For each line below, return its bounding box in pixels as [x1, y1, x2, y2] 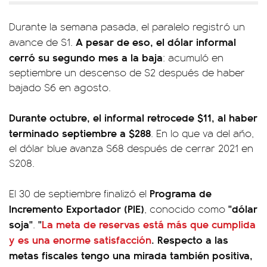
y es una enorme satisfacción [9, 232, 151, 247]
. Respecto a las [151, 232, 228, 247]
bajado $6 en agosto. [9, 80, 111, 94]
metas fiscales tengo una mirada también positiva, [9, 247, 253, 262]
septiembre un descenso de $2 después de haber [9, 65, 245, 79]
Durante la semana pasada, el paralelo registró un [9, 19, 245, 33]
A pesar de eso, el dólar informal [76, 34, 236, 49]
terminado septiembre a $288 [9, 125, 151, 140]
